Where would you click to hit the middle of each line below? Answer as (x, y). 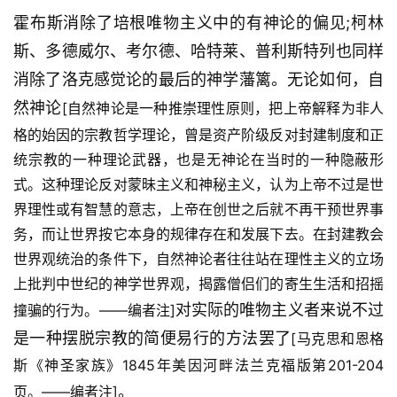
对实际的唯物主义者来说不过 (280, 310)
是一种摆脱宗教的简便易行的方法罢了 (152, 339)
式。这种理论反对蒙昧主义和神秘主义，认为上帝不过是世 (198, 185)
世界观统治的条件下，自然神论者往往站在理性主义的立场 (198, 259)
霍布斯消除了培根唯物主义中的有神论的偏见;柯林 (198, 23)
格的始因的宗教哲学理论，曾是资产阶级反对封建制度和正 (198, 135)
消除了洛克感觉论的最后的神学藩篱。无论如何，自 (198, 80)
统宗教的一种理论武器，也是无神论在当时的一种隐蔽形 (198, 160)
